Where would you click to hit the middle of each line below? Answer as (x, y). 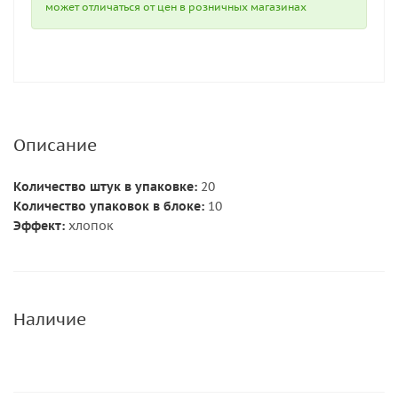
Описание (55, 145)
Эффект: (39, 226)
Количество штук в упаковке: (107, 187)
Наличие (50, 319)
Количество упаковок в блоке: (111, 206)
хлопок (89, 226)
